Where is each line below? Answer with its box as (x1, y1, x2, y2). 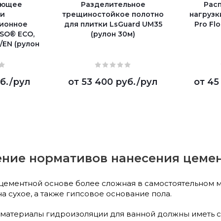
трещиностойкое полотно (62, 9, 164, 19)
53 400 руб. (81, 76, 137, 87)
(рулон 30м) (91, 29, 135, 38)
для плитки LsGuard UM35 (64, 19, 162, 29)
